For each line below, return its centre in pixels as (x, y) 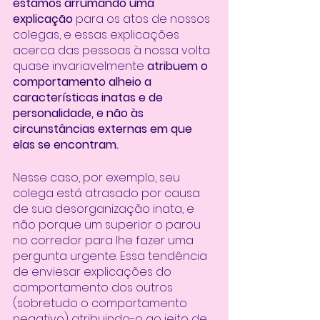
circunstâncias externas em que (104, 129)
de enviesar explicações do (94, 272)
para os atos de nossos (144, 19)
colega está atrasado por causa (108, 194)
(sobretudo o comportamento (101, 304)
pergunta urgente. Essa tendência (111, 256)
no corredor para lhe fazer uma (105, 241)
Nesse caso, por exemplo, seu (98, 178)
